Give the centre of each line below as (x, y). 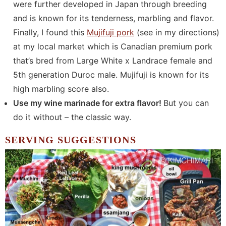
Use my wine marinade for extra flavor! (88, 103)
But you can (186, 103)
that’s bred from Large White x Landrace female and (113, 61)
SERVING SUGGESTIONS (71, 140)
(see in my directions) (177, 33)
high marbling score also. (61, 89)
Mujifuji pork (110, 33)
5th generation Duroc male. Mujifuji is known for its (111, 75)
